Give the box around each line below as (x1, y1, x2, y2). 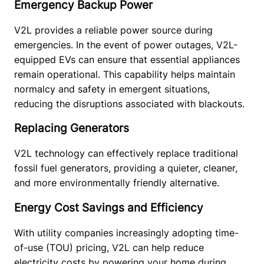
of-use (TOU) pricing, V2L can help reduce (14, 241, 204, 253)
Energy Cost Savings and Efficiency (14, 200, 203, 214)
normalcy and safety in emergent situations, (14, 82, 210, 95)
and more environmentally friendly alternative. (14, 177, 222, 189)
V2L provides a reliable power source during (14, 24, 213, 36)
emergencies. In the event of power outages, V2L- (14, 38, 237, 51)
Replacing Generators (14, 121, 129, 136)
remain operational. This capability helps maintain (14, 68, 235, 80)
